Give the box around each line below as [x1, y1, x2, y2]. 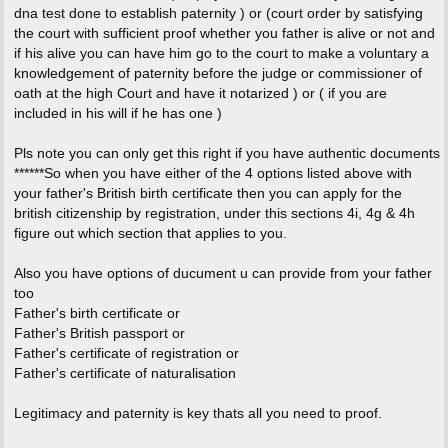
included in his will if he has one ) [13, 105, 222, 122]
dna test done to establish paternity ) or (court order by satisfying [13, 5, 423, 22]
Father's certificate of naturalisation [13, 365, 236, 382]
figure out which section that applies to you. [13, 225, 287, 242]
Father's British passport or [13, 325, 185, 342]
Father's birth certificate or [13, 305, 180, 322]
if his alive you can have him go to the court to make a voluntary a [13, 45, 429, 62]
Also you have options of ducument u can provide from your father [13, 265, 432, 282]
